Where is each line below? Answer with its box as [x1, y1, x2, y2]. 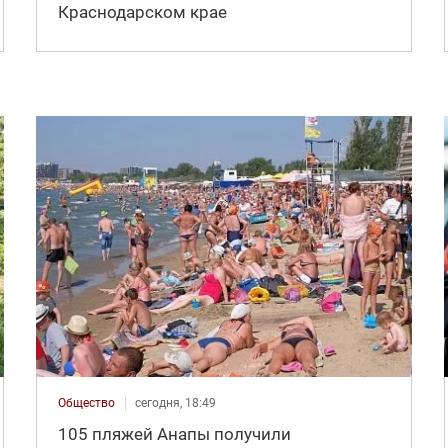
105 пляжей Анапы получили [57, 424, 291, 445]
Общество [57, 396, 115, 411]
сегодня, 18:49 [134, 396, 216, 411]
